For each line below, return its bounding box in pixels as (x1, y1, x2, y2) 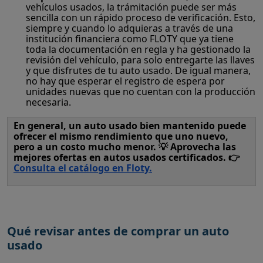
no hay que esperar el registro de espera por (26, 75, 225, 88)
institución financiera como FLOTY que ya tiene (26, 32, 234, 46)
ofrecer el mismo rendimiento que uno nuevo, (14, 130, 228, 143)
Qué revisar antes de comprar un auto (7, 223, 229, 240)
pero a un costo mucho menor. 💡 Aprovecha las (14, 140, 236, 154)
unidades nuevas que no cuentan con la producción (26, 85, 255, 99)
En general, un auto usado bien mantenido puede (14, 119, 246, 133)
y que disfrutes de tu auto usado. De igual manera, (26, 64, 251, 77)
